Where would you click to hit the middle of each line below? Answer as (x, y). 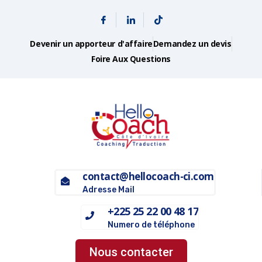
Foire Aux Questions (131, 59)
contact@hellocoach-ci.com (148, 176)
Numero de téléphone (151, 225)
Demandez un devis (192, 44)
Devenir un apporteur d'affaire (91, 44)
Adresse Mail (109, 189)
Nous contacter (131, 252)
